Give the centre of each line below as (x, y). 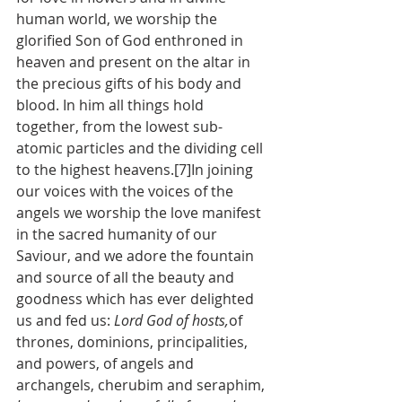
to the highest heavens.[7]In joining (136, 170)
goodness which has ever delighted (137, 299)
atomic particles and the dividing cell (141, 148)
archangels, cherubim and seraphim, (142, 385)
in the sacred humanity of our (118, 234)
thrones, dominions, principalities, (134, 342)
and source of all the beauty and (127, 277)
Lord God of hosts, (171, 320)
